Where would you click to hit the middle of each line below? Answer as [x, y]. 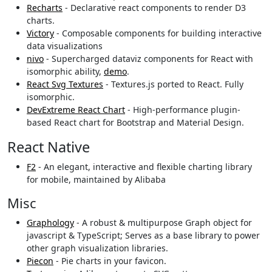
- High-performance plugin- [183, 110]
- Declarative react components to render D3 [154, 8]
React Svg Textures [65, 84]
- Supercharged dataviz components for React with [148, 59]
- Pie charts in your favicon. [110, 261]
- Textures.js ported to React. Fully [173, 84]
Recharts [45, 8]
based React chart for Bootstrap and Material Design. [135, 123]
